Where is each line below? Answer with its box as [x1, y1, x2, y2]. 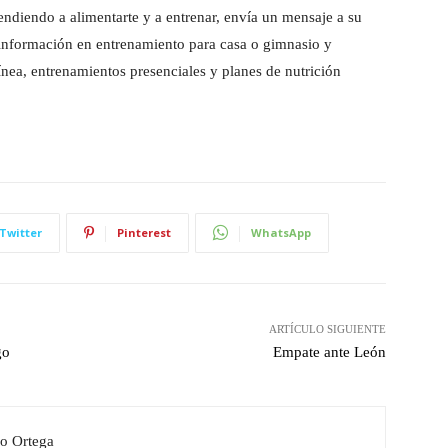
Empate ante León [272, 343, 386, 360]
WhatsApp [251, 224, 311, 240]
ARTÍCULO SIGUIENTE [268, 322, 386, 335]
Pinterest [117, 224, 171, 240]
